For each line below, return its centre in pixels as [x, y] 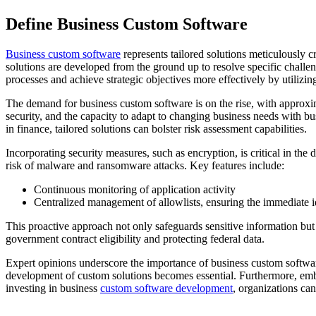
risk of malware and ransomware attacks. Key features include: [145, 165]
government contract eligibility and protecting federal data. [135, 238]
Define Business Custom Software [127, 24]
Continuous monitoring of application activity [135, 189]
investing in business [53, 288]
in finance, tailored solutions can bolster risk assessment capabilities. [156, 128]
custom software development [166, 288]
